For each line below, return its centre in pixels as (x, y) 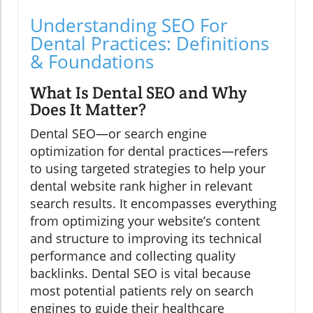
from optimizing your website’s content (145, 220)
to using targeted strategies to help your (148, 168)
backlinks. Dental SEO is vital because (140, 273)
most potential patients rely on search (142, 290)
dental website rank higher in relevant (141, 185)
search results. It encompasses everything (153, 203)
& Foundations (92, 61)
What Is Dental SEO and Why (138, 92)
